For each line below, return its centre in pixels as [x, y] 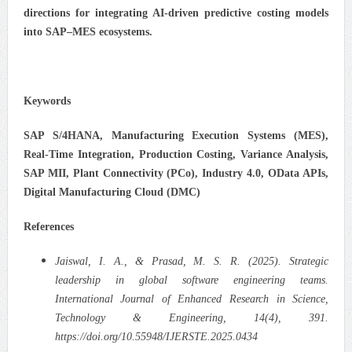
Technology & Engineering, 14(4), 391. [192, 317]
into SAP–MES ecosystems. [88, 31]
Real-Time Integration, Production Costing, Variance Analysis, [176, 154]
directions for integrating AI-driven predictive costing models [176, 13]
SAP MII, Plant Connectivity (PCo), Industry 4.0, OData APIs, [176, 173]
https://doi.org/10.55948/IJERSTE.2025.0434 [156, 336]
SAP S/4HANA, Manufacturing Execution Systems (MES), [176, 135]
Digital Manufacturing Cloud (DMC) [112, 192]
